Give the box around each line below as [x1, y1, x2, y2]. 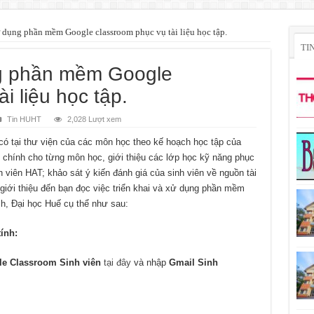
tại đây [103, 257, 131, 268]
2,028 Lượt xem [67, 114, 121, 123]
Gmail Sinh [168, 257, 218, 268]
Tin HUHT [6, 114, 41, 123]
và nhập [130, 257, 169, 268]
